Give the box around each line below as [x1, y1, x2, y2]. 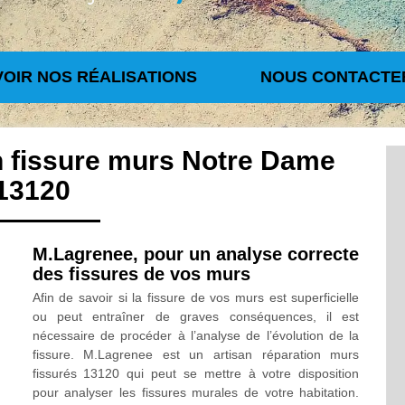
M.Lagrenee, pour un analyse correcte [32, 244, 360, 264]
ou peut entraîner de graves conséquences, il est [32, 309, 360, 324]
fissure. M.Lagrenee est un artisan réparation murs [32, 347, 360, 362]
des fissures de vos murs [32, 264, 250, 284]
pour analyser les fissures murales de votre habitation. [32, 385, 360, 400]
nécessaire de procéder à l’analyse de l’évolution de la [32, 328, 360, 343]
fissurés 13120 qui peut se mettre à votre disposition [32, 366, 360, 381]
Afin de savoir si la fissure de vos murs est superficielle [32, 290, 360, 305]
